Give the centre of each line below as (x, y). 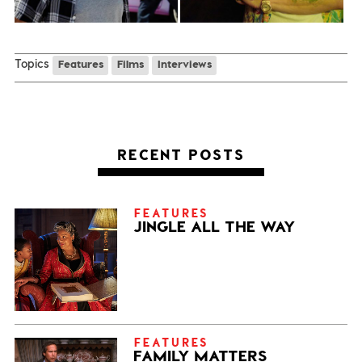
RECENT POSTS (181, 154)
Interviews (184, 64)
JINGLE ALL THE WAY (214, 225)
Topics (32, 63)
